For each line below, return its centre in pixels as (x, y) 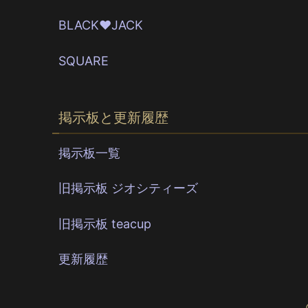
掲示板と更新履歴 (113, 117)
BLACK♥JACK (101, 25)
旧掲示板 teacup (105, 223)
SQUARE (84, 60)
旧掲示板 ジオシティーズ (129, 188)
